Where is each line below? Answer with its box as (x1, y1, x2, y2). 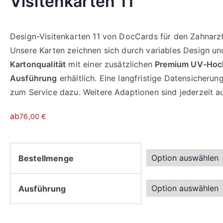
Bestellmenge (18, 153, 74, 163)
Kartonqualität (10, 59, 66, 69)
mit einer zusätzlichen (66, 59, 155, 69)
